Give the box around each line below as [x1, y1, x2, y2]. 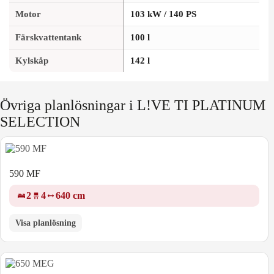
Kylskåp [15, 56, 48, 66]
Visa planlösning [15, 217, 76, 228]
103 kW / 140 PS [130, 9, 196, 20]
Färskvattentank [15, 32, 81, 43]
